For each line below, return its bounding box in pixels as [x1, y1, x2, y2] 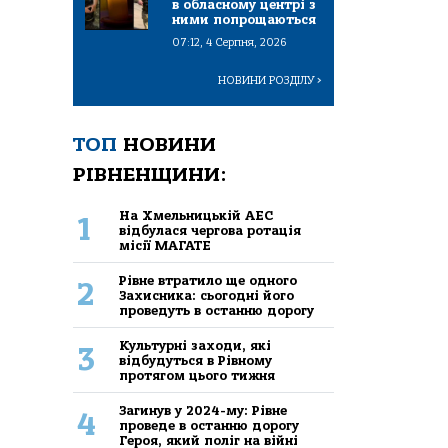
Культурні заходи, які [119, 337, 272, 353]
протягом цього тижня [119, 367, 276, 383]
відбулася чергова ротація [119, 222, 302, 238]
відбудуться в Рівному [119, 352, 273, 368]
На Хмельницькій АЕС [119, 207, 274, 223]
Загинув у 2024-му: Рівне [119, 402, 288, 418]
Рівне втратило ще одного [119, 272, 298, 288]
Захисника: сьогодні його [119, 287, 295, 303]
